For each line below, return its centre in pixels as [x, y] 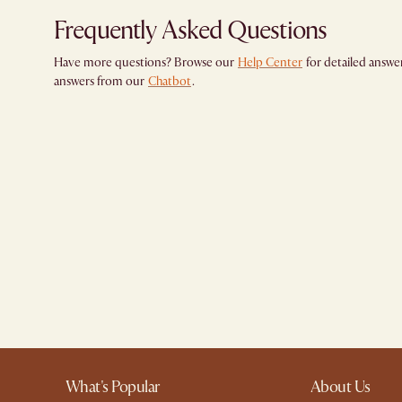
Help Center [270, 62]
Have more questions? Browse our [144, 62]
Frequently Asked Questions [191, 31]
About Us [340, 387]
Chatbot [170, 81]
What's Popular [113, 387]
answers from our [99, 81]
